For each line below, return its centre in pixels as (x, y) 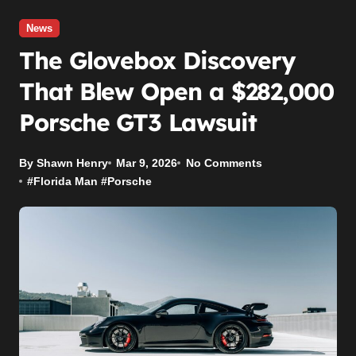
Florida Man (66, 181)
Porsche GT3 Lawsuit (138, 122)
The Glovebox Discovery (158, 60)
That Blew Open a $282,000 (177, 91)
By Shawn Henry (64, 163)
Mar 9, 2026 (147, 163)
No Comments (224, 163)
